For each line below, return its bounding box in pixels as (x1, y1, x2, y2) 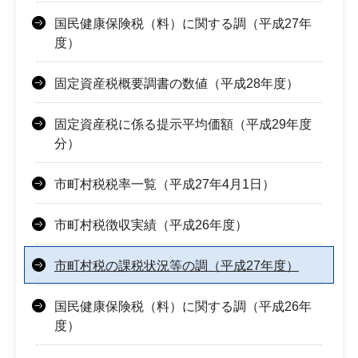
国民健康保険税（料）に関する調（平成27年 (54, 17, 312, 31)
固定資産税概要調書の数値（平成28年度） (54, 77, 299, 91)
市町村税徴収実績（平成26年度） (54, 218, 248, 233)
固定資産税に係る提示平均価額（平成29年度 (54, 117, 312, 132)
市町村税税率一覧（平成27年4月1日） (54, 177, 275, 192)
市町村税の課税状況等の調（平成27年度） (54, 259, 299, 273)
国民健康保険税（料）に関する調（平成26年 (54, 300, 312, 314)
